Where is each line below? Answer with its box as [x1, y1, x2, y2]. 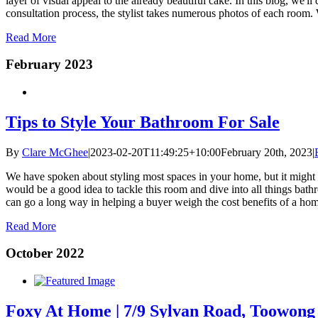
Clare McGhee [22, 146, 88, 158]
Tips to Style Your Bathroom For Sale [6, 112, 280, 131]
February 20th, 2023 [221, 146, 312, 158]
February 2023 [6, 57, 93, 72]
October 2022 [6, 246, 84, 261]
